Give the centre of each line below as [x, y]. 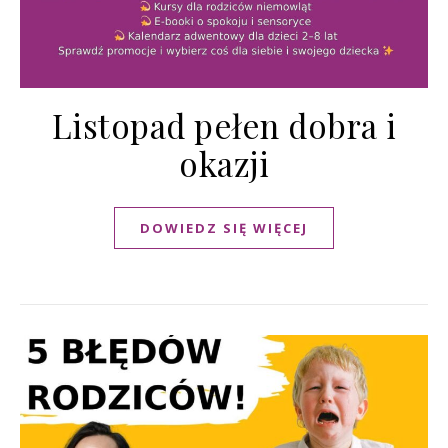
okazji [224, 162]
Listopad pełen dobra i [224, 124]
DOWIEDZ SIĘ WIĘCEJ [224, 227]
